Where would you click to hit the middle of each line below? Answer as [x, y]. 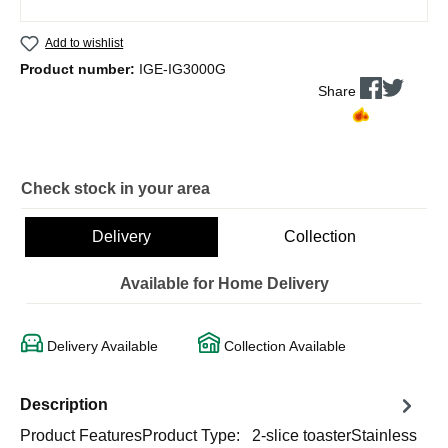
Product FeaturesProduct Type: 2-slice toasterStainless [218, 435]
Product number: [79, 68]
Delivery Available [100, 345]
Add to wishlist [84, 42]
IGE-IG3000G [182, 68]
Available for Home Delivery [224, 283]
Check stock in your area [115, 188]
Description [64, 405]
